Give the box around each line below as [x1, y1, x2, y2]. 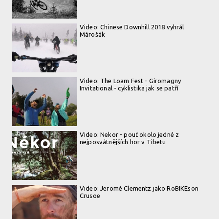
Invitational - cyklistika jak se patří [80, 85, 179, 91]
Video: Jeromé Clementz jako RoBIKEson [80, 185, 198, 192]
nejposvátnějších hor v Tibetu [80, 138, 166, 145]
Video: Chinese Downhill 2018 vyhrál [80, 23, 184, 30]
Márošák [80, 31, 106, 38]
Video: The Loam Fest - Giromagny [80, 77, 181, 84]
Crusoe [80, 192, 100, 199]
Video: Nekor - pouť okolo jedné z [80, 131, 179, 138]
